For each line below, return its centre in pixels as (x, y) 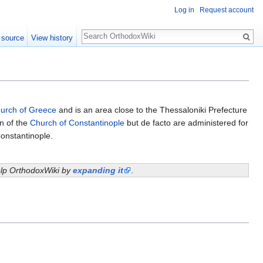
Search (101, 30)
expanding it (98, 170)
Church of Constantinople (77, 122)
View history (52, 38)
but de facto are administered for (186, 122)
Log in (184, 10)
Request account (227, 10)
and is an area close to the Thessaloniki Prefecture (152, 109)
